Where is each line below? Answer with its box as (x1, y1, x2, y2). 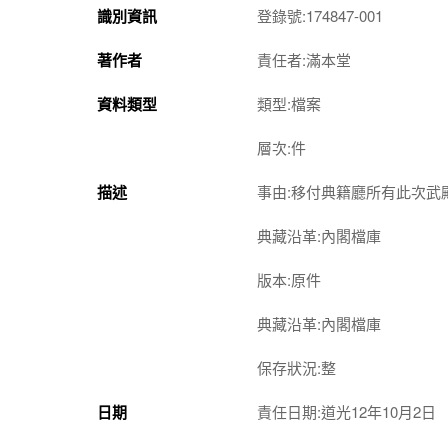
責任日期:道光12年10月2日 (257, 400, 436, 422)
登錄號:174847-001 (257, 4, 383, 26)
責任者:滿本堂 (257, 48, 351, 70)
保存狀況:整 (257, 356, 336, 378)
